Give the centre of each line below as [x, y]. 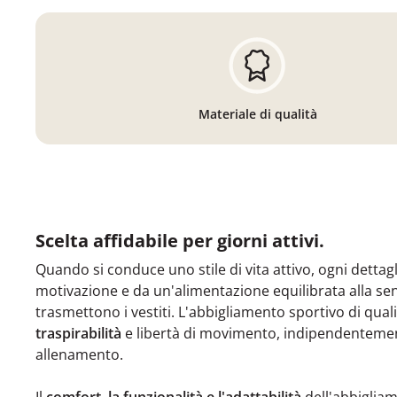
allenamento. [79, 354]
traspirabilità [80, 333]
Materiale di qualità [257, 113]
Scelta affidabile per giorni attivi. [180, 240]
